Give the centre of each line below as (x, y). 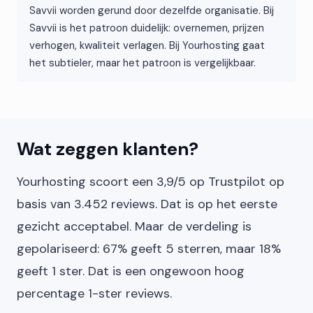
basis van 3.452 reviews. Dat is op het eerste (147, 204)
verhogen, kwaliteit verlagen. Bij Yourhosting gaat (147, 45)
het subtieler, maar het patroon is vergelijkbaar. (143, 63)
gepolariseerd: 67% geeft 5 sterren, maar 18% (149, 249)
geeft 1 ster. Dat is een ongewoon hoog (131, 271)
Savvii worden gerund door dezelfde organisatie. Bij (152, 10)
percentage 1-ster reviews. (94, 293)
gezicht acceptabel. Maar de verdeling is (134, 226)
